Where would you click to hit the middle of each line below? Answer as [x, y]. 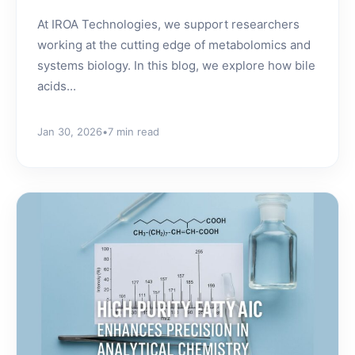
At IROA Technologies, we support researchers [168, 24]
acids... [57, 86]
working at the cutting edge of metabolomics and [174, 44]
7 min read [134, 131]
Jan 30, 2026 [70, 131]
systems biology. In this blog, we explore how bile [176, 65]
